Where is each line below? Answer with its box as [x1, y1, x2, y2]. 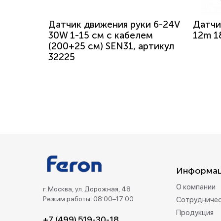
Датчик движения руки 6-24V [48, 19, 180, 30]
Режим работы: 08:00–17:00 [43, 195, 134, 203]
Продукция [176, 208, 214, 217]
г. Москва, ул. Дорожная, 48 [43, 185, 131, 193]
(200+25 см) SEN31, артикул [48, 40, 174, 52]
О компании [176, 183, 216, 191]
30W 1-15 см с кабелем [48, 30, 153, 41]
